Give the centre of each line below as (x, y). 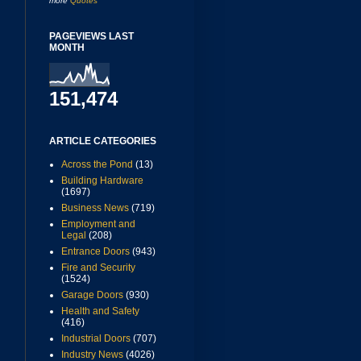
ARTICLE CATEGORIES (103, 141)
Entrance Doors (95, 252)
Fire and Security (98, 268)
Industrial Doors (96, 339)
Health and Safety (100, 311)
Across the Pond (97, 165)
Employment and (98, 224)
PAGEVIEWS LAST (91, 37)
